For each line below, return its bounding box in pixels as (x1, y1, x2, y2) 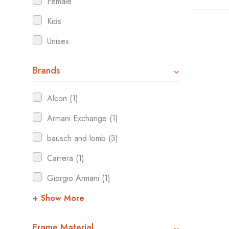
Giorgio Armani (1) (47, 172, 110, 184)
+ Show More (33, 192, 84, 204)
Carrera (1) (47, 152, 84, 164)
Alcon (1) (47, 93, 78, 104)
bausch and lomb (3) (47, 132, 118, 144)
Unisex (47, 35, 69, 47)
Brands (33, 64, 60, 77)
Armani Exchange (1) (47, 112, 118, 124)
